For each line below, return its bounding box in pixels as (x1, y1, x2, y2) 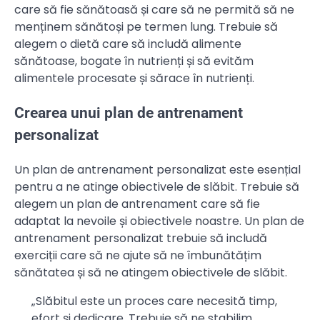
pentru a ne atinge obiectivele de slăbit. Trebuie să (14, 178, 299, 195)
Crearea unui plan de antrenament (14, 104, 243, 122)
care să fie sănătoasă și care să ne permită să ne (14, 1, 294, 19)
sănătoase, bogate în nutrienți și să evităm (14, 53, 254, 70)
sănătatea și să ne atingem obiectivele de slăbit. (14, 264, 287, 281)
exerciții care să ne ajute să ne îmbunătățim (14, 246, 261, 264)
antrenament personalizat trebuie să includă (14, 229, 267, 246)
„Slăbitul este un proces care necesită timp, (31, 292, 277, 309)
